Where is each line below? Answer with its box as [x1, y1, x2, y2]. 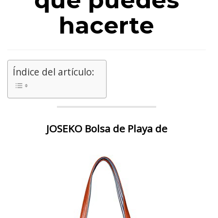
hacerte [59, 11, 154, 39]
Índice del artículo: [13, 65, 94, 78]
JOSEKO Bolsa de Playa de [46, 122, 167, 135]
